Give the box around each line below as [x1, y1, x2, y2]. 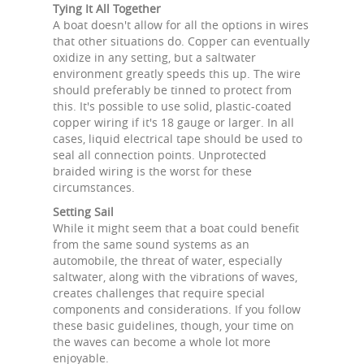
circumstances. [53, 180, 135, 195]
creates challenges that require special [53, 285, 265, 301]
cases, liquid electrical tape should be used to [53, 131, 302, 146]
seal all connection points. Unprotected [53, 147, 266, 162]
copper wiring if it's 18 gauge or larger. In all [53, 115, 294, 130]
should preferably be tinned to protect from [53, 82, 292, 97]
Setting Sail [53, 204, 114, 219]
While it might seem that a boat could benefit [53, 220, 299, 236]
